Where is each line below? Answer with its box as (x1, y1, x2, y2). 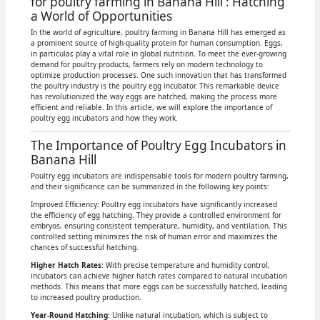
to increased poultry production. (30, 291, 141, 302)
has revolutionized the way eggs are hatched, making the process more (30, 91, 277, 101)
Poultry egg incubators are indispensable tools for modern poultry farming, (30, 170, 289, 181)
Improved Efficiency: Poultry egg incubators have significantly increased (30, 199, 277, 209)
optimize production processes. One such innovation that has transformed (30, 69, 286, 80)
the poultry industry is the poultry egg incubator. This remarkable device (30, 80, 279, 91)
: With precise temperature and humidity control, (101, 259, 270, 270)
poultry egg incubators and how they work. (30, 112, 178, 123)
